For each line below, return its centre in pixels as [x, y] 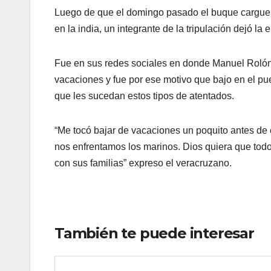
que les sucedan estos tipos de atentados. [144, 96]
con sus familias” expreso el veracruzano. [143, 163]
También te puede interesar [154, 233]
